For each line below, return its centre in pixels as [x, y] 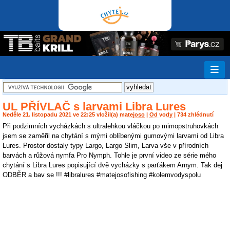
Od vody [161, 115]
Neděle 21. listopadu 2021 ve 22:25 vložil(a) [61, 115]
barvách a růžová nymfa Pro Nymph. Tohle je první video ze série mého [109, 155]
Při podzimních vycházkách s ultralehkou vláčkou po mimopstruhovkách [110, 126]
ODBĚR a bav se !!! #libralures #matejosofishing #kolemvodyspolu [102, 175]
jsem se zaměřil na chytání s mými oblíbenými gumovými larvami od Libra [113, 136]
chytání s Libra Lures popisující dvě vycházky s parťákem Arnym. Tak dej [112, 165]
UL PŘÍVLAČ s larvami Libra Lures [94, 106]
